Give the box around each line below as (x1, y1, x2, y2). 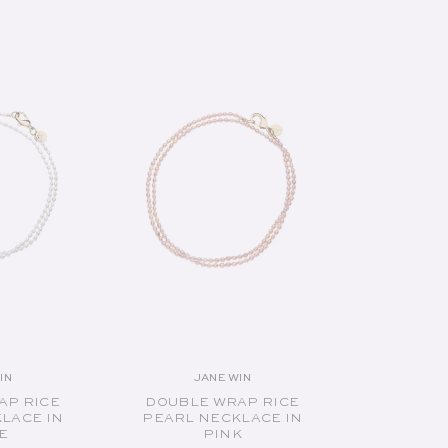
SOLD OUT (189, 38, 256, 50)
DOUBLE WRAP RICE (145, 396, 300, 410)
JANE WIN (193, 373, 252, 385)
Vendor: (221, 377, 290, 394)
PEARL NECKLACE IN (142, 412, 303, 426)
